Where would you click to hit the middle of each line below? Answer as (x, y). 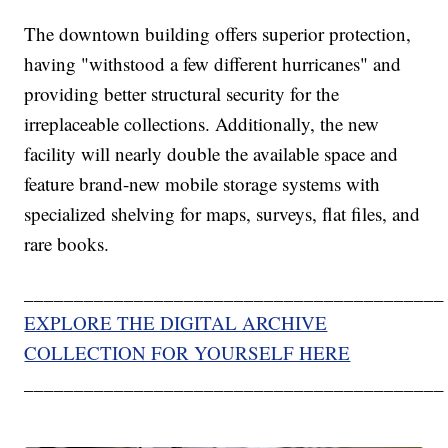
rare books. (67, 244)
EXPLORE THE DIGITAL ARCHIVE (176, 323)
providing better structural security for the (182, 94)
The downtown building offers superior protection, (218, 34)
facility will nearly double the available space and (211, 154)
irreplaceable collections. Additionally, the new (202, 124)
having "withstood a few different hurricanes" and (213, 64)
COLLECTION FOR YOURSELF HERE (187, 353)
